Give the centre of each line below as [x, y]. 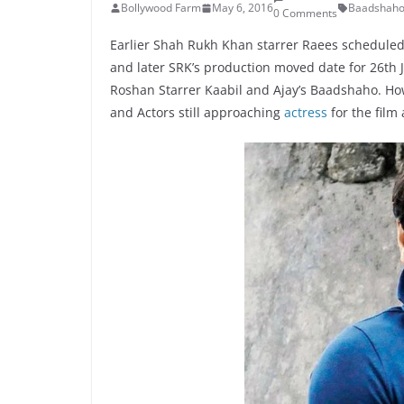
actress [306, 112]
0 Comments [305, 13]
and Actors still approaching [197, 112]
